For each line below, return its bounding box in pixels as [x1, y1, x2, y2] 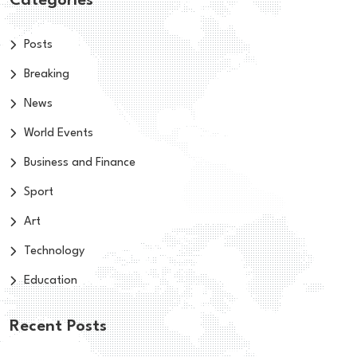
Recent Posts [10, 319, 107, 335]
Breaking [24, 69, 69, 81]
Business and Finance [24, 157, 135, 170]
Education [24, 275, 77, 288]
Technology [24, 245, 84, 258]
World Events [24, 127, 93, 140]
